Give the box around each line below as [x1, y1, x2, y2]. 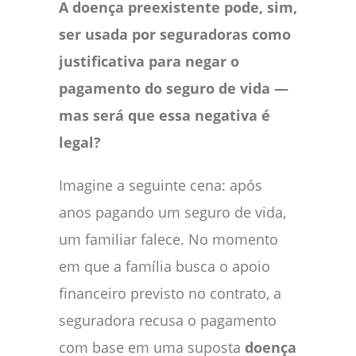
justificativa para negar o [59, 52, 239, 72]
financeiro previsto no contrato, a [59, 284, 281, 304]
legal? [59, 133, 101, 153]
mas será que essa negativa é [59, 106, 270, 126]
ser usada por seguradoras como [59, 25, 291, 44]
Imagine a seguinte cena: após [59, 176, 262, 195]
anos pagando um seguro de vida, [59, 203, 286, 222]
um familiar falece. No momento [59, 230, 278, 250]
